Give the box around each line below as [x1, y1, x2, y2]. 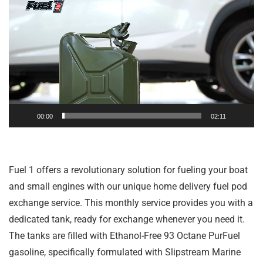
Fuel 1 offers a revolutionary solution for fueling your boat [9, 164, 248, 176]
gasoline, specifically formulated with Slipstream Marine [9, 246, 241, 258]
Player [8, 7, 34, 19]
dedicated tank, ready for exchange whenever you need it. [9, 213, 245, 225]
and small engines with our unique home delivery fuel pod [9, 180, 247, 192]
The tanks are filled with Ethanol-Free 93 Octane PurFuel [9, 230, 240, 241]
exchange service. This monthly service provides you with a [9, 197, 253, 208]
